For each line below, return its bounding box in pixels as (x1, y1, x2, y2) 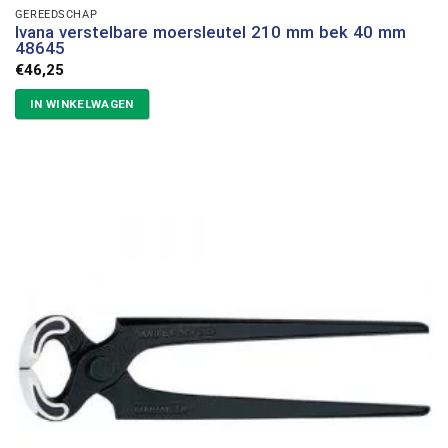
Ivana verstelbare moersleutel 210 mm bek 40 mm (14, 22, 406, 43)
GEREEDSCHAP (14, 6, 98, 21)
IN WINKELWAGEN (29, 97, 134, 112)
